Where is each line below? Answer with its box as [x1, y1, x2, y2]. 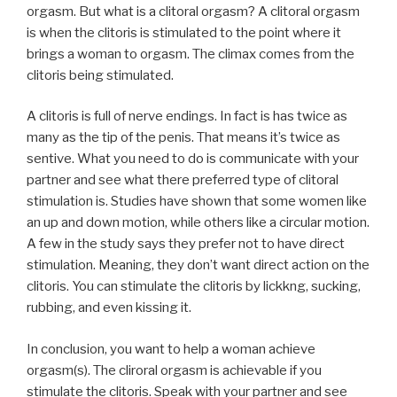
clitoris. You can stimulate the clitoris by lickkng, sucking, [27, 278, 361, 295]
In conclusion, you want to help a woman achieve [27, 340, 315, 357]
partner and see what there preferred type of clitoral [27, 172, 339, 189]
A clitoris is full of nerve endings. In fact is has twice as [27, 108, 347, 125]
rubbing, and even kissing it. [27, 300, 191, 316]
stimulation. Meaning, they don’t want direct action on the [27, 257, 370, 274]
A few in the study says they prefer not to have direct [27, 236, 345, 253]
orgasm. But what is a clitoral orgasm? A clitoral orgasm [27, 3, 360, 19]
